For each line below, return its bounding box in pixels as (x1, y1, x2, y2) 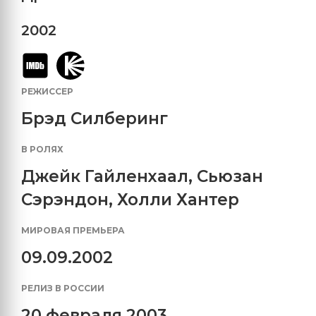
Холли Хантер (117, 189, 239, 209)
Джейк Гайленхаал (21, 166, 188, 186)
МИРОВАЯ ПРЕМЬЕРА (21, 224, 125, 236)
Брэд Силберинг (21, 108, 168, 128)
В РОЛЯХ (21, 143, 63, 154)
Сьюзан (197, 166, 263, 186)
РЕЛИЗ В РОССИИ (21, 282, 104, 293)
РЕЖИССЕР (21, 85, 73, 97)
